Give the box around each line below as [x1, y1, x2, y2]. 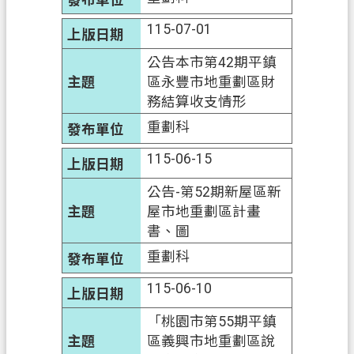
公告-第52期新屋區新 [147, 183, 282, 200]
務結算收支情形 [147, 93, 247, 110]
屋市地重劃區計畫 [147, 203, 262, 220]
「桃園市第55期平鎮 [147, 313, 277, 330]
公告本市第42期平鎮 [147, 54, 277, 70]
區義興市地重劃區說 [147, 333, 276, 349]
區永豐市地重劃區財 [147, 73, 276, 90]
